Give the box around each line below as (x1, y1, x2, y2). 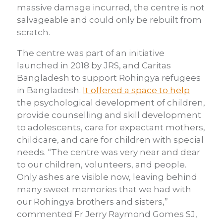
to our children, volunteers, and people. (17, 160, 186, 170)
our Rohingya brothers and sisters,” (17, 197, 168, 207)
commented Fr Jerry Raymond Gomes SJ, (17, 209, 197, 220)
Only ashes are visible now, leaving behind (17, 172, 197, 182)
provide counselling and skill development (17, 110, 201, 120)
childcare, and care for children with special (17, 135, 204, 145)
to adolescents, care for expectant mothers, (17, 122, 205, 133)
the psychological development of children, (17, 98, 205, 108)
